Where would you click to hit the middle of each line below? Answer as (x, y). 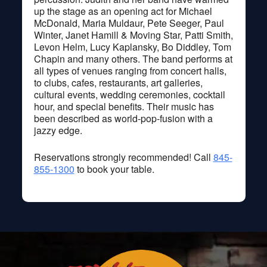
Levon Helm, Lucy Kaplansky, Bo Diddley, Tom (132, 46)
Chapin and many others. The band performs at (133, 58)
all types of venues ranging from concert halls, (130, 70)
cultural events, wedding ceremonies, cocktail (129, 94)
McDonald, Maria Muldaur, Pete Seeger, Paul (129, 23)
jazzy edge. (58, 130)
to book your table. (114, 169)
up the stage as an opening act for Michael (123, 11)
